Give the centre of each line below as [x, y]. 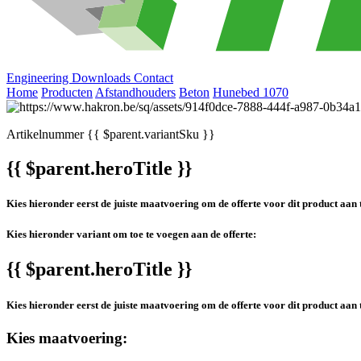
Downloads [103, 77]
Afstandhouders [135, 92]
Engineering [39, 77]
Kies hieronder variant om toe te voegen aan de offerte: [131, 234]
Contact [154, 77]
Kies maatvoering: [67, 338]
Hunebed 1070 [251, 92]
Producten [67, 92]
